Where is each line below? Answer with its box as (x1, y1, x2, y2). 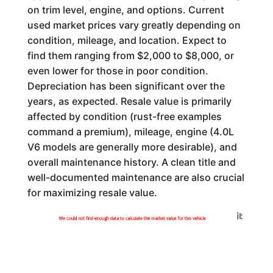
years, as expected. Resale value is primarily (27, 94, 232, 107)
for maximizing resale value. (27, 186, 157, 199)
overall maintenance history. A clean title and (27, 155, 236, 168)
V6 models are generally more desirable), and (27, 140, 237, 153)
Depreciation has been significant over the (27, 79, 225, 92)
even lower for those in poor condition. (27, 64, 208, 77)
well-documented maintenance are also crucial (27, 171, 244, 183)
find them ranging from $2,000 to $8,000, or (27, 49, 234, 62)
